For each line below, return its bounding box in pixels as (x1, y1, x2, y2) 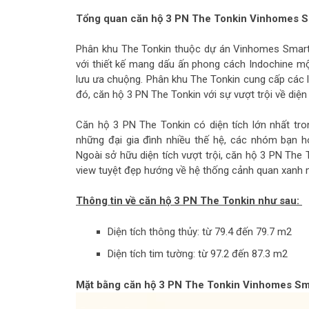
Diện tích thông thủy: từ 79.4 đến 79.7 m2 (107, 225, 292, 238)
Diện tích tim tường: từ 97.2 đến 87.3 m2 (107, 247, 288, 260)
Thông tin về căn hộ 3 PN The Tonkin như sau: (76, 195, 302, 207)
